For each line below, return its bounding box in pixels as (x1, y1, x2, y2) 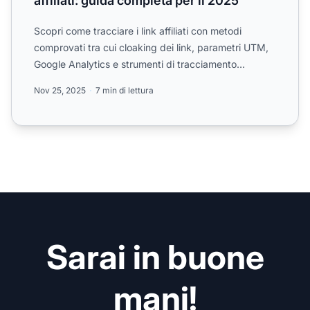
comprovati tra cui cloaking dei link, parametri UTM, (34, 41, 268, 53)
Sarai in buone (46, 236, 264, 277)
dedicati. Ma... (34, 74, 99, 86)
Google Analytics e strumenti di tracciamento (34, 57, 237, 70)
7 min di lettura (95, 84, 154, 95)
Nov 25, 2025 (34, 84, 86, 95)
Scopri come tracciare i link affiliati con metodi (34, 24, 241, 37)
